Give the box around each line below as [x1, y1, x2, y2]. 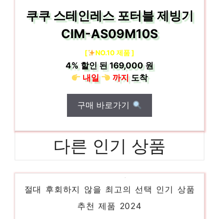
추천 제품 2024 [77, 193, 142, 203]
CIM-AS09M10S [61, 26, 158, 41]
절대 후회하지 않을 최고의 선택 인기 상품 [24, 176, 195, 186]
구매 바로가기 [77, 100, 132, 110]
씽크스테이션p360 [72, 159, 147, 170]
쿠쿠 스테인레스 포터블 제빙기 [25, 8, 194, 23]
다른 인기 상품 [53, 135, 166, 156]
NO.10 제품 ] [95, 48, 134, 57]
